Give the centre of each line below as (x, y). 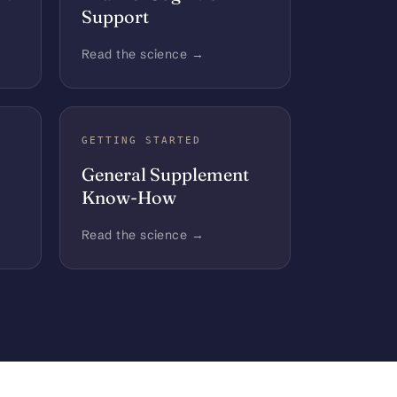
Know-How (129, 198)
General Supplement (165, 175)
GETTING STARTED (141, 141)
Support (115, 17)
